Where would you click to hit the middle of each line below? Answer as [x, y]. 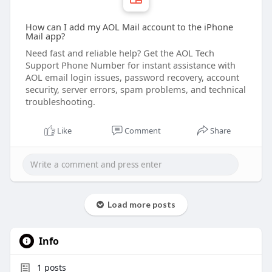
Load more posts [139, 205]
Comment [142, 131]
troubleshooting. [60, 102]
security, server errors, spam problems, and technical [135, 90]
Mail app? [45, 36]
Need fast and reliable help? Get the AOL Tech [120, 53]
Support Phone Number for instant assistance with [130, 65]
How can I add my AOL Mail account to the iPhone [129, 27]
